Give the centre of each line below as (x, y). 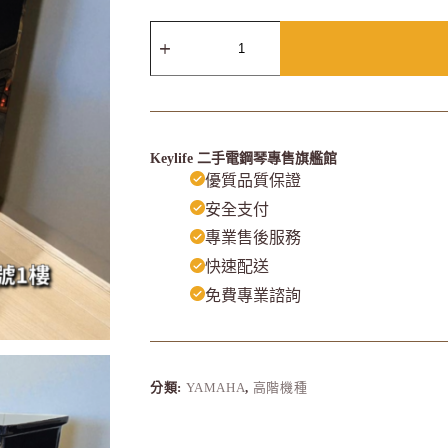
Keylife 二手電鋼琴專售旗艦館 (243, 158)
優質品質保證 (252, 180)
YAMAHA (215, 387)
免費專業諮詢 (252, 295)
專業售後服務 (252, 238)
